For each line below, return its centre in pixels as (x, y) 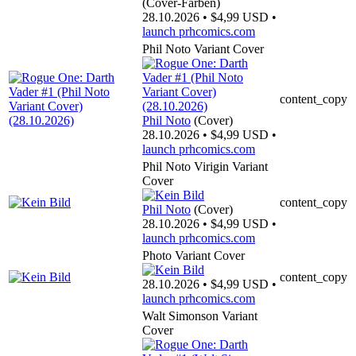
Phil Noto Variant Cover (203, 48)
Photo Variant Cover (193, 255)
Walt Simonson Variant (200, 315)
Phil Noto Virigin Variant (205, 166)
